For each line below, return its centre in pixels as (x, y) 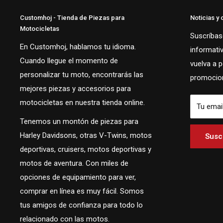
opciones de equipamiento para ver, (78, 177)
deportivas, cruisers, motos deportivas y (86, 150)
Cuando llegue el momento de (69, 60)
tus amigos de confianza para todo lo (81, 205)
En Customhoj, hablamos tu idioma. (78, 47)
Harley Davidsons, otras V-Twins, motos (86, 136)
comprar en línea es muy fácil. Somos (82, 191)
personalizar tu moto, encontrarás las (82, 74)
